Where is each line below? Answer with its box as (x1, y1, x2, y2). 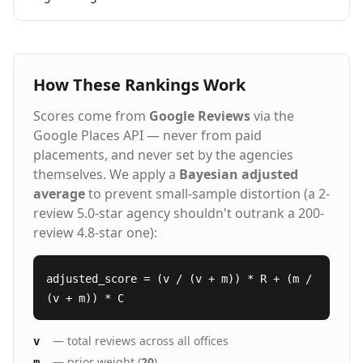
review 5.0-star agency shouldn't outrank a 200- (33, 204, 324, 222)
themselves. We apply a (33, 165, 179, 183)
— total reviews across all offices (53, 333, 228, 348)
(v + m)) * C (46, 292, 124, 305)
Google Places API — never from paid (33, 126, 262, 144)
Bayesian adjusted (179, 165, 298, 183)
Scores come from (33, 107, 149, 125)
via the (250, 107, 294, 125)
